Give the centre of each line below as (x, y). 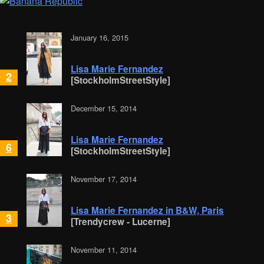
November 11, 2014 (104, 250)
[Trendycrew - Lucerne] (121, 222)
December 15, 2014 (104, 108)
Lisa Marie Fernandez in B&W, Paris (147, 211)
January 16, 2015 (100, 38)
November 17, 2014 (104, 179)
